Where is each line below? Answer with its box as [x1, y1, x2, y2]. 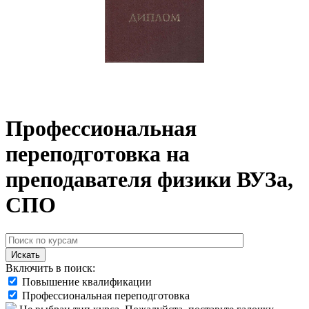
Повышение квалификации [22, 275, 152, 288]
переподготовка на [6, 141, 190, 167]
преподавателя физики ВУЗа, [6, 167, 293, 192]
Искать [11, 249, 40, 260]
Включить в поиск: [6, 261, 95, 274]
